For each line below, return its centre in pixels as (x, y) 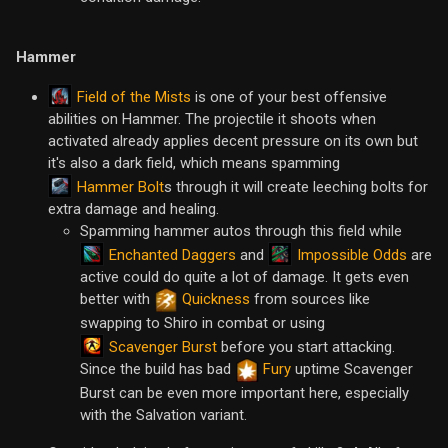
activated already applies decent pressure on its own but (233, 141)
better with (117, 299)
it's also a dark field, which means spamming (194, 163)
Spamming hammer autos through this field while (241, 231)
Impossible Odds (352, 254)
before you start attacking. (306, 347)
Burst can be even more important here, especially (244, 393)
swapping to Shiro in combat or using (202, 323)
